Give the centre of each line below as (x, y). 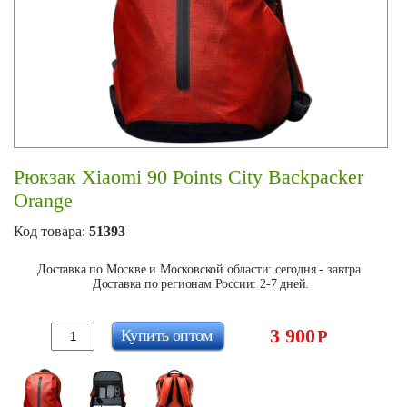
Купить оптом (167, 335)
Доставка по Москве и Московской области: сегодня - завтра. (201, 269)
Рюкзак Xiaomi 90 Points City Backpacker (189, 177)
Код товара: (51, 231)
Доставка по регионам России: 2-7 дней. (201, 284)
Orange (43, 200)
